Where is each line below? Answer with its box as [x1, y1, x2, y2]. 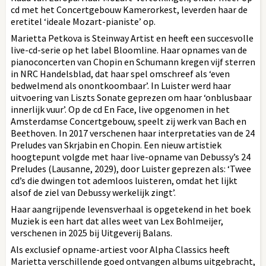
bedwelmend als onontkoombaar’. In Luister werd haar [11, 79, 231, 91]
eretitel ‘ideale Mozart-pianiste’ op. [11, 15, 156, 27]
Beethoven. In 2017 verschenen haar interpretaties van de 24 [11, 126, 255, 139]
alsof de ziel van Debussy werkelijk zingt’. [11, 186, 176, 198]
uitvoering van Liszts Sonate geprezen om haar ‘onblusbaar [11, 91, 252, 103]
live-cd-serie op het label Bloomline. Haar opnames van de [11, 43, 247, 56]
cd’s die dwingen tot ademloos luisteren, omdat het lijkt [11, 174, 237, 186]
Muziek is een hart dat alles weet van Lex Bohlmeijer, [11, 214, 223, 227]
